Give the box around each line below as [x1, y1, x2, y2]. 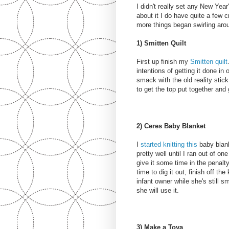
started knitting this [141, 141, 197, 149]
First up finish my [136, 58, 190, 66]
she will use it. [136, 187, 179, 195]
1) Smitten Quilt [136, 39, 186, 48]
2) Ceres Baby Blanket [136, 122, 205, 130]
